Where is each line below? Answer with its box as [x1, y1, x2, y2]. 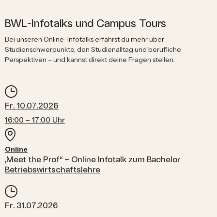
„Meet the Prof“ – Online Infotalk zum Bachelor [4, 155, 181, 165]
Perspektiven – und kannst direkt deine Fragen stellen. [4, 55, 174, 64]
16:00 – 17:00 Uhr [4, 116, 65, 124]
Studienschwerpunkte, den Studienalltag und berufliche [4, 45, 181, 54]
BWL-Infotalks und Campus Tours [4, 17, 166, 30]
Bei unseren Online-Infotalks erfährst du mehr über [4, 35, 164, 44]
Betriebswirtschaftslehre [4, 165, 100, 175]
